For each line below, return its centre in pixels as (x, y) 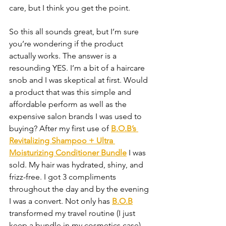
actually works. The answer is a (64, 56)
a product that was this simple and (71, 92)
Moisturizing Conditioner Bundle (68, 153)
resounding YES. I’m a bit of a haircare (78, 68)
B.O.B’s (125, 128)
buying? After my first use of (60, 128)
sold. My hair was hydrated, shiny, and (77, 165)
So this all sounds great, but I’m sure (75, 32)
